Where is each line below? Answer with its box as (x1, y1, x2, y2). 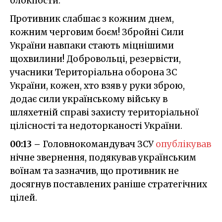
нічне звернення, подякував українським (10, 152, 196, 163)
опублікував (156, 138, 211, 150)
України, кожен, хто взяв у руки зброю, (10, 80, 185, 91)
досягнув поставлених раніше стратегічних (10, 178, 207, 190)
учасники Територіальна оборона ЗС (10, 66, 177, 78)
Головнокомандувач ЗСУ (43, 138, 156, 150)
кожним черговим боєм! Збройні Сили (10, 26, 184, 38)
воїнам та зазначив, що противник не (10, 165, 179, 176)
